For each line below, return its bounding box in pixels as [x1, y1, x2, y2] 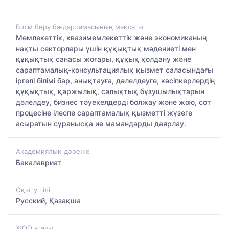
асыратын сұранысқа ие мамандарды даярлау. [16, 119, 186, 128]
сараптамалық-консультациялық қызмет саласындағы [16, 65, 213, 75]
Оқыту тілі [16, 185, 50, 194]
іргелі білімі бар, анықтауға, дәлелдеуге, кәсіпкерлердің [16, 76, 215, 85]
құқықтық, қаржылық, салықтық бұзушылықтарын [16, 87, 204, 96]
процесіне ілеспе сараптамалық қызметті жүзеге [16, 108, 192, 118]
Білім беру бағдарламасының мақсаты [16, 22, 143, 31]
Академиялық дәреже [16, 147, 90, 155]
